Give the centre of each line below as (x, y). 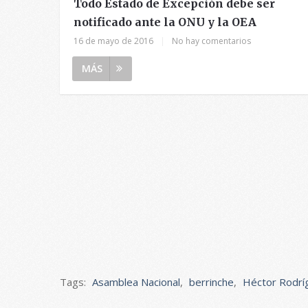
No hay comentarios (211, 41)
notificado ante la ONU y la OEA (165, 22)
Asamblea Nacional (136, 282)
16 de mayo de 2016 (113, 41)
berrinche (211, 282)
